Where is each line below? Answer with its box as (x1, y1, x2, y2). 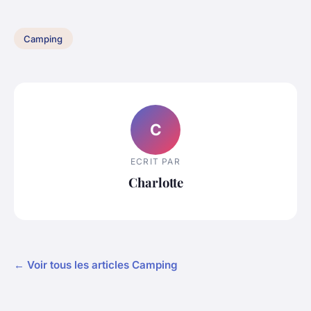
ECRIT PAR (131, 156, 180, 167)
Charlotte (128, 174, 183, 192)
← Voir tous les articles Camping (14, 258, 178, 271)
